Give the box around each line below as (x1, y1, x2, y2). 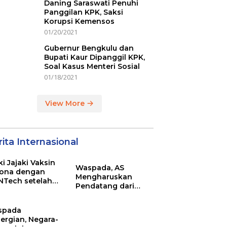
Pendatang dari (75, 181, 135, 191)
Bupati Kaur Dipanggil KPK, (44, 53, 145, 62)
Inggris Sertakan (75, 191, 138, 200)
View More (45, 99, 87, 108)
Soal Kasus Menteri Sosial (44, 62, 140, 71)
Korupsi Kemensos (44, 17, 117, 26)
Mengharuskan (75, 172, 133, 181)
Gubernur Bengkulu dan (44, 44, 134, 53)
